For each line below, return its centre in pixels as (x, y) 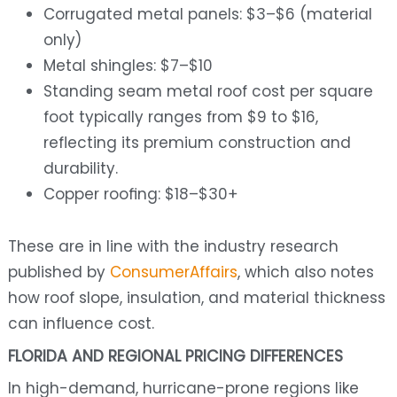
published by (56, 272)
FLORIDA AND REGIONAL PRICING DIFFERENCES (175, 357)
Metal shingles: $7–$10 (128, 66)
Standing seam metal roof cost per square (208, 92)
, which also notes (305, 272)
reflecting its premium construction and (197, 143)
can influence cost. (81, 324)
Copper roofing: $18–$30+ (140, 195)
